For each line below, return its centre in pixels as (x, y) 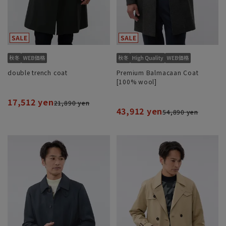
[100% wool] (136, 82)
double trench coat (38, 73)
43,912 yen (139, 111)
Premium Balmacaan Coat (157, 73)
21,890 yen (72, 103)
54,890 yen (180, 112)
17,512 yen (31, 102)
